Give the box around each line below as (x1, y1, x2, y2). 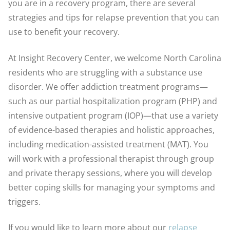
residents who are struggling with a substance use (8, 66, 202, 78)
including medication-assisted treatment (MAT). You (8, 138, 208, 150)
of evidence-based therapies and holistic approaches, (8, 124, 215, 136)
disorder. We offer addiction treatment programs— (8, 81, 208, 92)
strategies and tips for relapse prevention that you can (8, 12, 219, 23)
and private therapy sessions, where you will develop (8, 167, 212, 179)
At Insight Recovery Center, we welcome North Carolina (8, 52, 221, 64)
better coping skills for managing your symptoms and (8, 181, 215, 193)
